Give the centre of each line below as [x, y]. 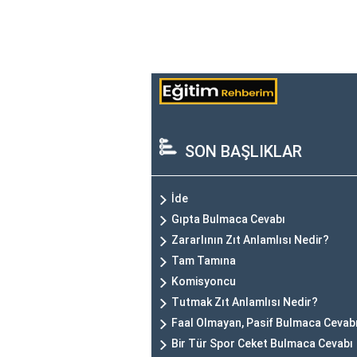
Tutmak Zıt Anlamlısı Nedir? [245, 302]
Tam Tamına [204, 261]
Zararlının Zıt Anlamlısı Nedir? [250, 240]
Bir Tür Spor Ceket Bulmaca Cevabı [262, 344]
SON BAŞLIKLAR [243, 152]
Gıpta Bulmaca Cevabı [228, 220]
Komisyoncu [204, 282]
